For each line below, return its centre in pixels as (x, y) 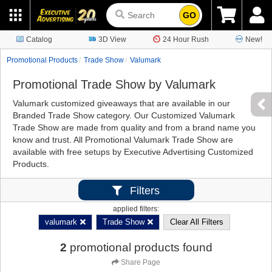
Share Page (141, 262)
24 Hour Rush (186, 39)
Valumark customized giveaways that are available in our (121, 103)
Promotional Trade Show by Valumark (114, 84)
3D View (112, 39)
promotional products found (141, 247)
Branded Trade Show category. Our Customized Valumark (124, 115)
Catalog (39, 39)
